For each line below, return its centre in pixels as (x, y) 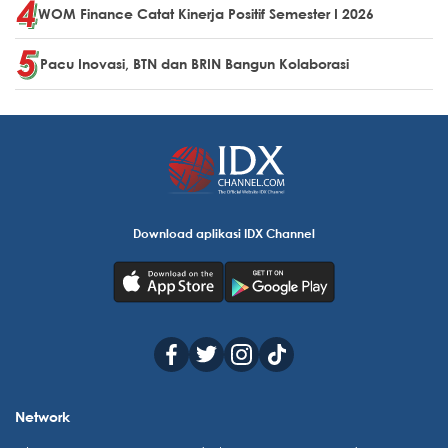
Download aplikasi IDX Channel (224, 232)
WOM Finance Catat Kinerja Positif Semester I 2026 (206, 13)
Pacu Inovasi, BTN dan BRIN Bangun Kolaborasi (194, 64)
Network (42, 416)
